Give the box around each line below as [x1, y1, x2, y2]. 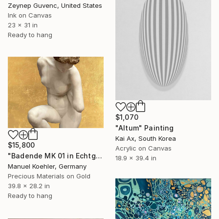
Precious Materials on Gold [8, 172, 90, 180]
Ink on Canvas [8, 11, 52, 19]
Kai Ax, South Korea [115, 134, 176, 142]
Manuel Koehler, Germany [8, 162, 87, 171]
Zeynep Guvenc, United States [8, 1, 102, 9]
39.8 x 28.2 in [8, 182, 50, 190]
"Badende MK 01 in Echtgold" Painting [95, 152, 102, 160]
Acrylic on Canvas [115, 144, 172, 152]
